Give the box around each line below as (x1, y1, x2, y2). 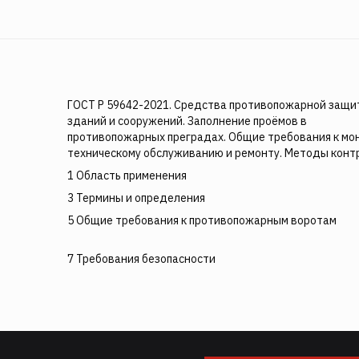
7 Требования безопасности (67, 252, 216, 266)
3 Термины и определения (67, 191, 205, 205)
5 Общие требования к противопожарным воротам (67, 213, 337, 228)
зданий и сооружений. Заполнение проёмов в (67, 114, 307, 128)
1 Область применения (67, 168, 187, 183)
